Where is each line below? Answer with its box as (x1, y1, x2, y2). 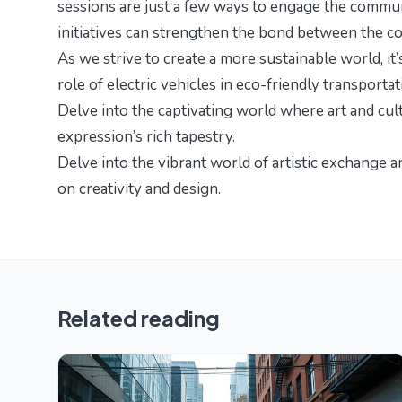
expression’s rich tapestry (57, 127, 232, 148)
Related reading (57, 304, 220, 332)
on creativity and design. (57, 179, 221, 200)
